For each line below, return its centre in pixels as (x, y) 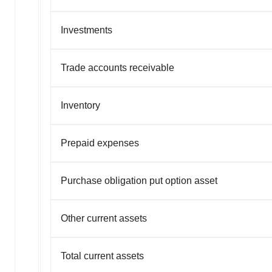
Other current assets (104, 218)
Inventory (80, 105)
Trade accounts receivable (117, 67)
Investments (87, 30)
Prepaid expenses (100, 143)
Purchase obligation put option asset (139, 180)
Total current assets (102, 256)
